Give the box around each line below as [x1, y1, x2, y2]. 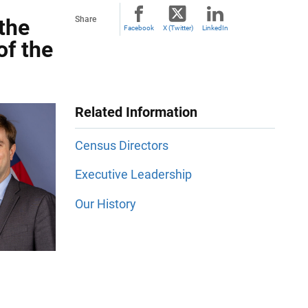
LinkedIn [202, 24, 228, 32]
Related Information [75, 104, 197, 120]
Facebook [124, 24, 154, 32]
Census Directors [75, 138, 168, 153]
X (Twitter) [162, 24, 193, 32]
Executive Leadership [75, 167, 192, 182]
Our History [75, 196, 136, 211]
